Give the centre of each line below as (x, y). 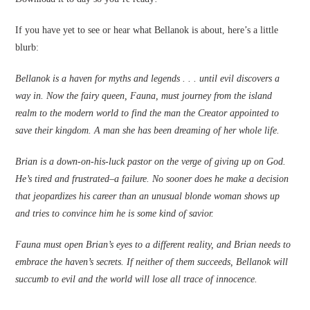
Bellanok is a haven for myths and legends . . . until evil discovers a (148, 79)
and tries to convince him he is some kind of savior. (115, 213)
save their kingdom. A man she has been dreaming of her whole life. (148, 130)
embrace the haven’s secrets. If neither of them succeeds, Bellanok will (152, 262)
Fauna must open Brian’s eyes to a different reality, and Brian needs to (153, 245)
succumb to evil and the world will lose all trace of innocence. (139, 279)
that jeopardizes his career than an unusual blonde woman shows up (148, 196)
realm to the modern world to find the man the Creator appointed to (147, 113)
